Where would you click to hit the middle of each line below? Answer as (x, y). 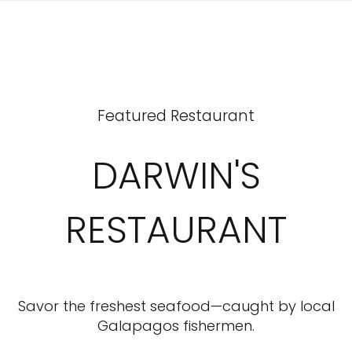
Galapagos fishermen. (176, 326)
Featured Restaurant (176, 116)
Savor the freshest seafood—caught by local (176, 306)
